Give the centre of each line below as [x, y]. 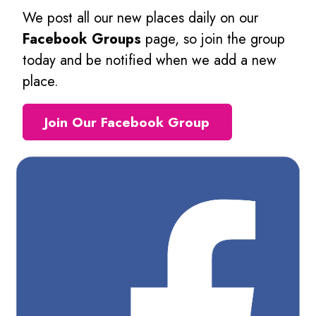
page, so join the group [213, 39]
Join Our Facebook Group [127, 122]
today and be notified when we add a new [150, 60]
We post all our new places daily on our [140, 18]
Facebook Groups [82, 39]
